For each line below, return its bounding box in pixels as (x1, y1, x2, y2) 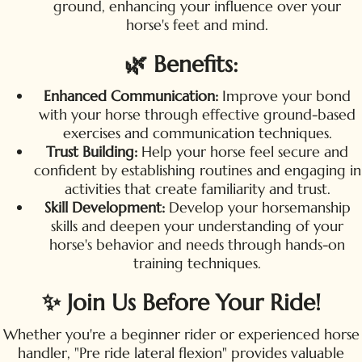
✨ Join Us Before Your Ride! (41, 288, 321, 317)
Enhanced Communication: (44, 86, 218, 105)
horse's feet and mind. (126, 15, 268, 34)
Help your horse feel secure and (137, 141, 348, 161)
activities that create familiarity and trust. (64, 179, 330, 198)
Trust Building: (46, 141, 137, 161)
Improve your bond (218, 86, 351, 105)
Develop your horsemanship (164, 197, 351, 217)
